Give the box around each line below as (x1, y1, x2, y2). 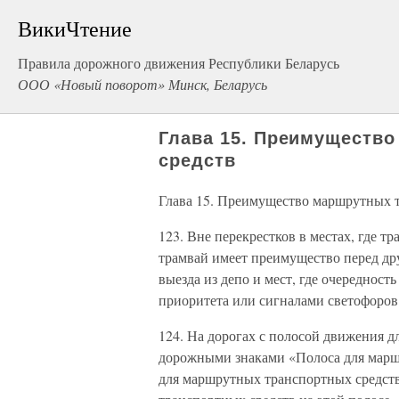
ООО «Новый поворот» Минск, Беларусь (18, 75, 267, 94)
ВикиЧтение (18, 14, 132, 43)
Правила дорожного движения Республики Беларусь (18, 53, 339, 72)
